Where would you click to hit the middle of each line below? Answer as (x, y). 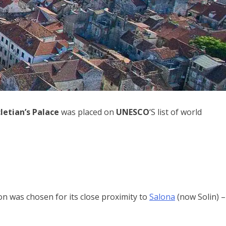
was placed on (88, 112)
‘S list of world (176, 112)
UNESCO (133, 112)
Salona (162, 196)
